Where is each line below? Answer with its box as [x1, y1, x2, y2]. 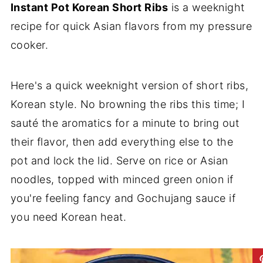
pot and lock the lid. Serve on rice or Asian [10, 154, 228, 167]
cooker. [10, 39, 49, 51]
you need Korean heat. [10, 211, 127, 223]
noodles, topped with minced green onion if [10, 173, 234, 186]
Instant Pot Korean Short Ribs [10, 1, 168, 14]
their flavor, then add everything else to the [10, 136, 234, 148]
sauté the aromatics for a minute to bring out [10, 117, 240, 129]
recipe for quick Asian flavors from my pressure [10, 20, 252, 32]
